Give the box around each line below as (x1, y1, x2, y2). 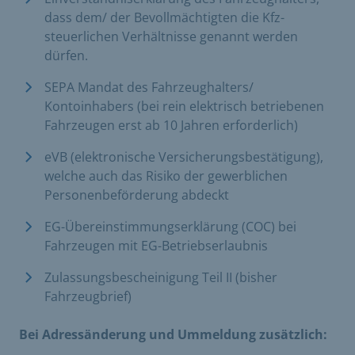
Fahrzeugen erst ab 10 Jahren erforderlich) (44, 116, 301, 134)
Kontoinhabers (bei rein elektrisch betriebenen (44, 97, 324, 115)
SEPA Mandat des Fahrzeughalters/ (44, 78, 254, 96)
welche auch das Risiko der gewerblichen (44, 166, 288, 185)
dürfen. (44, 46, 91, 64)
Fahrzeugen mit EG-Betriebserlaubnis (44, 236, 271, 254)
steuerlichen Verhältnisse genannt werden (44, 27, 298, 45)
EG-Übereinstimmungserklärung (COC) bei (44, 217, 296, 235)
